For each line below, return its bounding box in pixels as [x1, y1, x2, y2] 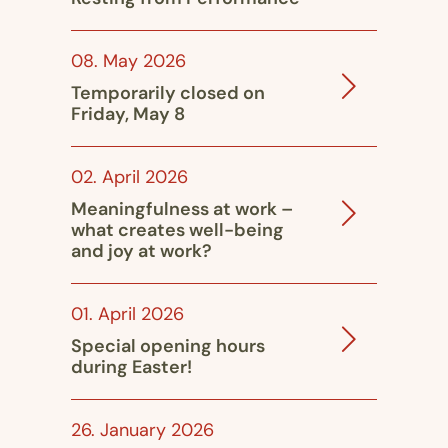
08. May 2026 [71, 52, 186, 72]
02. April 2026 [71, 168, 188, 188]
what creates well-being [71, 221, 284, 241]
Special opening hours [71, 337, 265, 357]
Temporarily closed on [71, 84, 265, 104]
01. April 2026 [71, 305, 184, 325]
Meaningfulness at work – [71, 200, 293, 220]
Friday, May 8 [71, 105, 185, 125]
